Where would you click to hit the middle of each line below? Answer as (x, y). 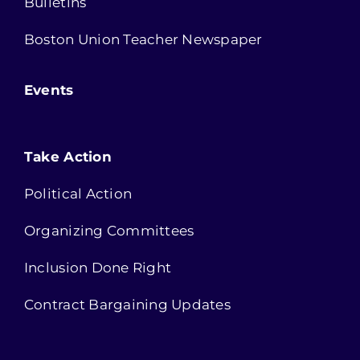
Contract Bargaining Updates (127, 305)
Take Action (67, 157)
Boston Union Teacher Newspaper (143, 40)
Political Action (78, 194)
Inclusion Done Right (98, 268)
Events (49, 90)
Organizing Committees (109, 231)
